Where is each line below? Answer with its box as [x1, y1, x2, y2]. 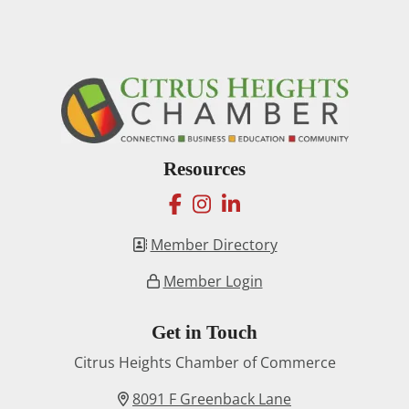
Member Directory [150, 235, 278, 256]
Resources [163, 158, 246, 181]
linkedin [239, 188, 318, 218]
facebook [181, 188, 272, 218]
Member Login [163, 271, 263, 292]
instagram [210, 188, 309, 218]
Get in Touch [152, 321, 257, 344]
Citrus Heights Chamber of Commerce [73, 352, 336, 373]
